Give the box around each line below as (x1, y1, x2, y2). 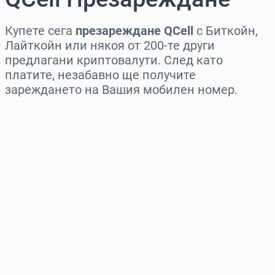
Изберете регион (5, 107, 92, 120)
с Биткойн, (193, 23, 258, 39)
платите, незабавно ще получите (5, 68, 196, 83)
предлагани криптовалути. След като (5, 53, 223, 68)
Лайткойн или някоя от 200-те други (5, 38, 215, 53)
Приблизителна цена (5, 212, 112, 226)
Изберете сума (5, 160, 82, 173)
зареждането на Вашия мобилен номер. (5, 82, 238, 98)
